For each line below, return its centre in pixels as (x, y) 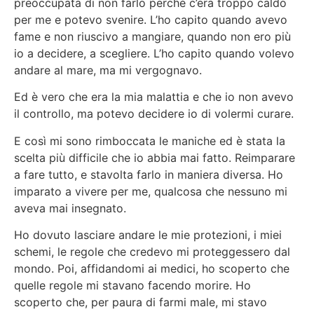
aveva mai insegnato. (70, 208)
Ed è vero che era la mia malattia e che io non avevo (154, 97)
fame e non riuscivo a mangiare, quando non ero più (152, 36)
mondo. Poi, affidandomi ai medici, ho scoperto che (152, 269)
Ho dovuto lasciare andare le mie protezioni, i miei (148, 235)
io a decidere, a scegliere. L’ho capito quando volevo (154, 53)
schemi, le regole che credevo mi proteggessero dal (152, 252)
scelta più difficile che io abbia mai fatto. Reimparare (155, 157)
